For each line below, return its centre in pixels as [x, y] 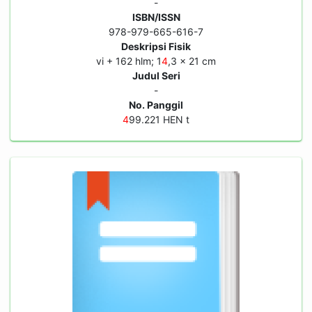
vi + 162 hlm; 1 [129, 61]
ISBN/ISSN [156, 17]
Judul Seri [156, 76]
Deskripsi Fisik [156, 46]
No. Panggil [156, 105]
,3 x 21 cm [192, 61]
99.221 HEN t [159, 119]
